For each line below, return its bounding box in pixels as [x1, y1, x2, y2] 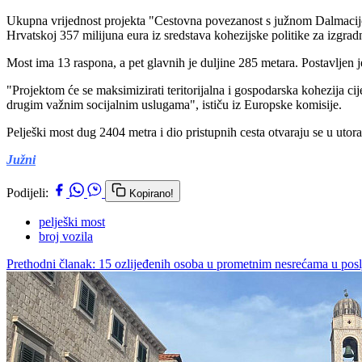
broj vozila [39, 229, 93, 243]
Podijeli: [6, 185, 48, 200]
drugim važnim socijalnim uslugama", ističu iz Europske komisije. [6, 97, 342, 112]
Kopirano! [129, 187, 174, 200]
